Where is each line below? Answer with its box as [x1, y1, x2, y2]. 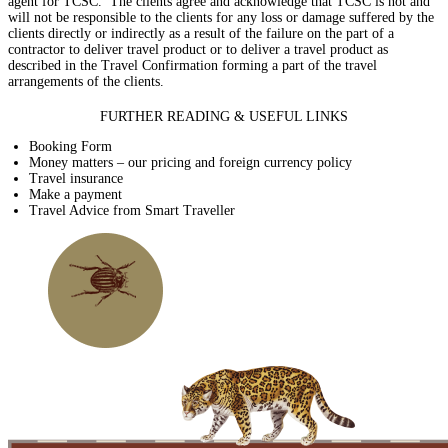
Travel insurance [29, 170, 123, 186]
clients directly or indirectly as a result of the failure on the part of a [8, 26, 394, 41]
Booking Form [29, 138, 112, 154]
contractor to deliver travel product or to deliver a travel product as [8, 42, 388, 57]
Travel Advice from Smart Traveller [29, 202, 235, 218]
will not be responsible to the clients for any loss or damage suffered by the [8, 10, 434, 25]
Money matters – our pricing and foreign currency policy [29, 154, 352, 170]
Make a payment [29, 186, 122, 202]
